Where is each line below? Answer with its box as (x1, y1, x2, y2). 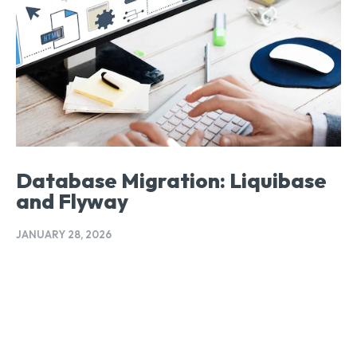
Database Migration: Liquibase (16, 167, 327, 194)
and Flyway (16, 188, 128, 215)
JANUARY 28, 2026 (16, 228, 112, 241)
